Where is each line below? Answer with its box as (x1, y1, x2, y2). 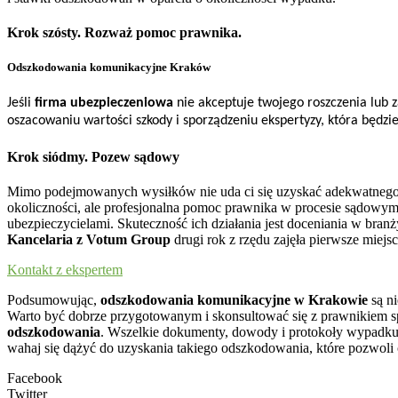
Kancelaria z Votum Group (7, 231, 174, 247)
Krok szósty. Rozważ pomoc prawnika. (7, 24, 242, 40)
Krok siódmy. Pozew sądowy (7, 148, 179, 164)
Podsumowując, (7, 291, 100, 307)
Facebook (7, 370, 62, 386)
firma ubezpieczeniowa (35, 96, 173, 111)
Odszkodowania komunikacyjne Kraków (7, 60, 211, 75)
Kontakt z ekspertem (7, 261, 123, 277)
